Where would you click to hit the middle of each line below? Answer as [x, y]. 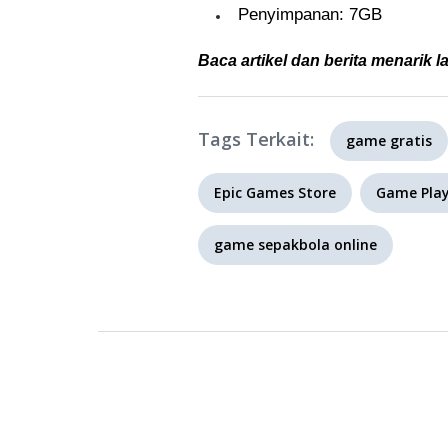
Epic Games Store [275, 192]
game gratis [389, 140]
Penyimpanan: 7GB [310, 14]
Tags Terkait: [256, 139]
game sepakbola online [295, 244]
